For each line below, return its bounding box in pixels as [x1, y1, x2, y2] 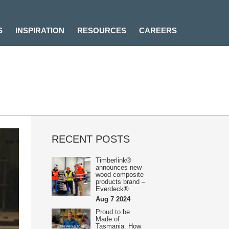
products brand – [96, 178, 145, 186]
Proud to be [96, 208, 130, 216]
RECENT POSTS [52, 133, 130, 145]
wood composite [96, 171, 144, 178]
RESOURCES [77, 26, 126, 35]
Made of [96, 215, 120, 223]
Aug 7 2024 [96, 195, 130, 203]
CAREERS [139, 26, 177, 35]
